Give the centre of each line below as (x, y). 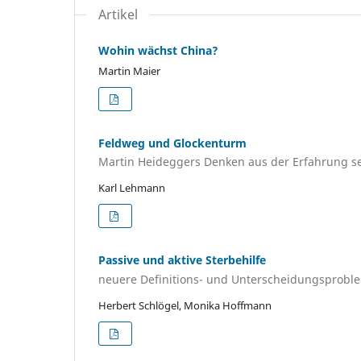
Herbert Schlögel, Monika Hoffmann (185, 305)
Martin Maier (129, 71)
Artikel (118, 14)
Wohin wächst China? (158, 50)
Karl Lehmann (132, 188)
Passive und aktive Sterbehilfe (182, 260)
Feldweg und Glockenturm (172, 143)
